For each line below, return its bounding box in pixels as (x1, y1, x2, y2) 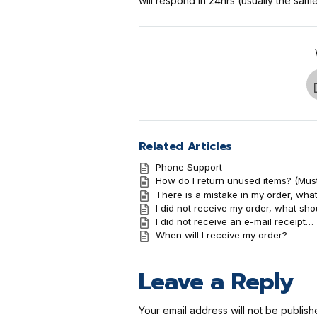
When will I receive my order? (155, 229, 287, 241)
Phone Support (155, 161, 222, 173)
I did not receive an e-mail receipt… (155, 216, 313, 228)
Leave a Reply (138, 264, 294, 300)
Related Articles (138, 137, 232, 155)
